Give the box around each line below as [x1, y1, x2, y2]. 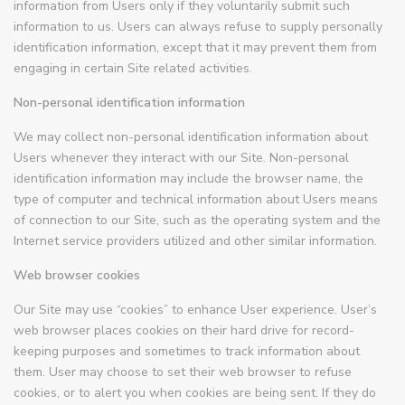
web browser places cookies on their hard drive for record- [14, 322, 355, 340]
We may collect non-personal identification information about [14, 128, 369, 146]
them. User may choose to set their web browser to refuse [14, 363, 353, 381]
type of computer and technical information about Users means [14, 191, 379, 209]
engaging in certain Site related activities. [14, 60, 253, 78]
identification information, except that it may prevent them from [14, 39, 378, 57]
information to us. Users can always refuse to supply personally [14, 18, 383, 36]
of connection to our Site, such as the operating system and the [14, 212, 381, 230]
